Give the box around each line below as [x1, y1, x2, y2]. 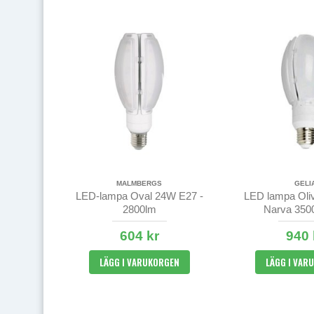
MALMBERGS [116, 179, 163, 187]
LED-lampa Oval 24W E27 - [75, 189, 203, 202]
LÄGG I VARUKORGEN [99, 254, 179, 269]
